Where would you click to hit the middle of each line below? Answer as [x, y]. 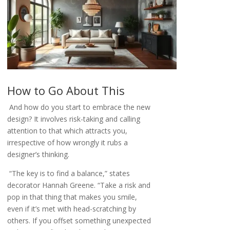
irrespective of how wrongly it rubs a [68, 143]
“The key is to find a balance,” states [70, 174]
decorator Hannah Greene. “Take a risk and [79, 185]
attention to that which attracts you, [68, 131]
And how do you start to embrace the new [80, 107]
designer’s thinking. [40, 155]
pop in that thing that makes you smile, [72, 197]
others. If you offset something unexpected [79, 221]
